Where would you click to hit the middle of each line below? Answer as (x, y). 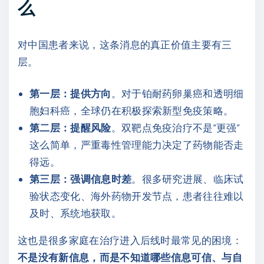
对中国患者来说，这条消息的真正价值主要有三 (125, 44)
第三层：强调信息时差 (81, 179)
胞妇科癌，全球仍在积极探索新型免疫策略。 (132, 110)
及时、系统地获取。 (75, 213)
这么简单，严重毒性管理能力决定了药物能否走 (137, 145)
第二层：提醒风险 (70, 128)
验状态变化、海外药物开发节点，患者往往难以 (137, 196)
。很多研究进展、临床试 (188, 179)
